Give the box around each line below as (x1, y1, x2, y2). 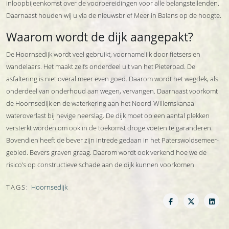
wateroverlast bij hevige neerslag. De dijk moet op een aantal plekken (6, 111, 210, 120)
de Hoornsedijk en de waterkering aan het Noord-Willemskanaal (6, 99, 196, 108)
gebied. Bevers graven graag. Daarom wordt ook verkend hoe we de (6, 148, 207, 157)
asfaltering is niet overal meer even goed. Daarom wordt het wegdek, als (6, 74, 218, 83)
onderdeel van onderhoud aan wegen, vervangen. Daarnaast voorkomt (6, 86, 218, 96)
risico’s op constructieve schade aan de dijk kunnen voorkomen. (6, 160, 196, 169)
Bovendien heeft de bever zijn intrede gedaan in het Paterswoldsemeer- (6, 135, 219, 145)
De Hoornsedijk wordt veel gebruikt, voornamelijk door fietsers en (6, 50, 200, 59)
